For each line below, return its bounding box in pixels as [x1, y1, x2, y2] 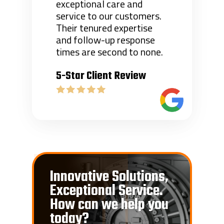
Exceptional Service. [50, 179, 163, 203]
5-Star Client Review [56, 67, 146, 85]
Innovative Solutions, [50, 165, 169, 189]
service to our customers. [56, 8, 162, 24]
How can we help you [50, 193, 169, 217]
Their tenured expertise [56, 20, 153, 36]
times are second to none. [56, 44, 163, 60]
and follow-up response [56, 32, 155, 48]
